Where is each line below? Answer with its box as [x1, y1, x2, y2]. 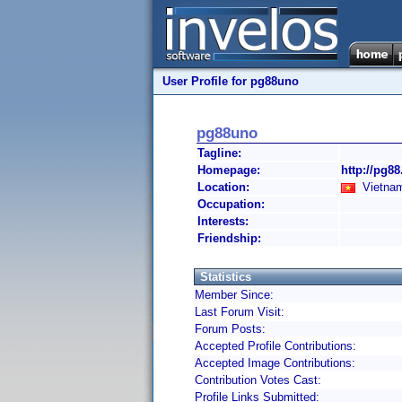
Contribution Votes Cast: [195, 373, 321, 387]
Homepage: [197, 163, 260, 177]
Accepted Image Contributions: [195, 356, 355, 370]
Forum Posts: [195, 322, 266, 336]
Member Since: [195, 288, 274, 301]
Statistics [200, 270, 251, 284]
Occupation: [197, 197, 265, 211]
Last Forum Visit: [195, 305, 284, 319]
